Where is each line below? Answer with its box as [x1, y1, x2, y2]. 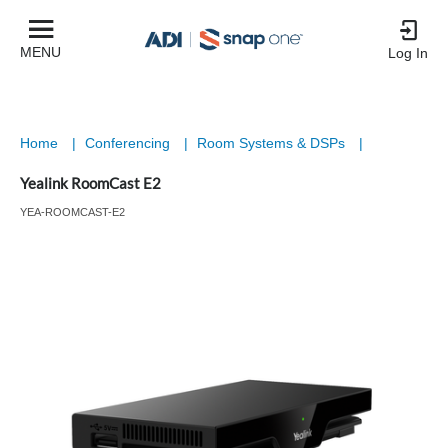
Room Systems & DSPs [197, 135, 349, 151]
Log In [388, 45, 428, 61]
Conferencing [85, 135, 174, 151]
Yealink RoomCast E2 [20, 174, 161, 192]
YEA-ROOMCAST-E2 [20, 206, 125, 218]
